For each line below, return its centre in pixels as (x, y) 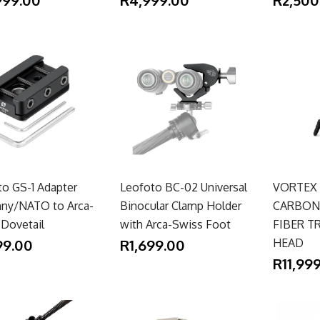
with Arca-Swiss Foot (175, 225)
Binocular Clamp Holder (180, 206)
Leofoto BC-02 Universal (183, 187)
